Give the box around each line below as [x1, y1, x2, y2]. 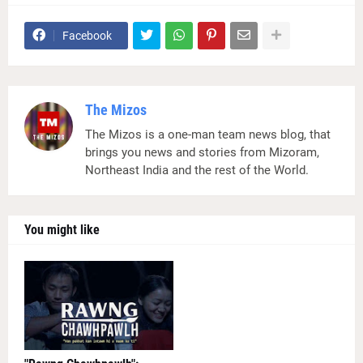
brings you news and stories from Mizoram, [85, 144, 319, 160]
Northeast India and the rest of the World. [85, 162, 309, 177]
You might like [24, 221, 100, 237]
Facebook [62, 28, 112, 42]
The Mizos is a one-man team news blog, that [85, 126, 331, 142]
